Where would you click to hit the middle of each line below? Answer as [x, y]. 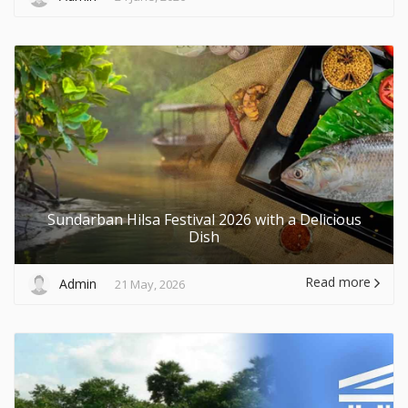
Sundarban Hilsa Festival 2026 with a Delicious [204, 219]
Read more [340, 281]
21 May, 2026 [150, 284]
